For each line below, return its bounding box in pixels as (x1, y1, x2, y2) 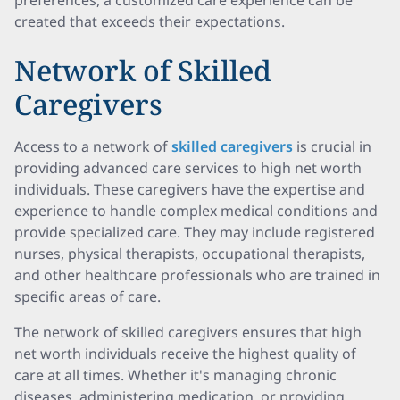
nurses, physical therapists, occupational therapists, (14, 244, 365, 263)
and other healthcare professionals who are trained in (14, 265, 380, 285)
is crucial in (296, 137, 371, 156)
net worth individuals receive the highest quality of (14, 344, 356, 363)
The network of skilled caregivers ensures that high (14, 322, 362, 342)
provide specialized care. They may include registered (14, 222, 375, 242)
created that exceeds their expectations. (14, 12, 285, 31)
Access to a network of (14, 137, 171, 156)
